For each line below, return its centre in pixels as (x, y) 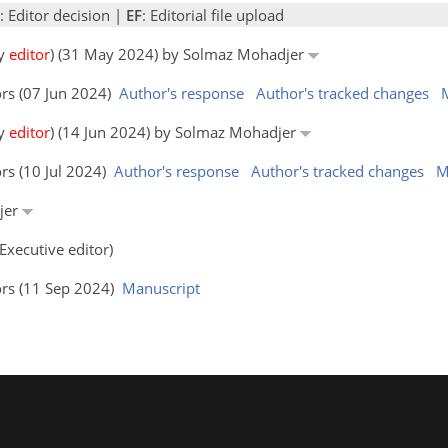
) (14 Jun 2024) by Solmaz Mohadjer (175, 131)
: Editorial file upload (213, 14)
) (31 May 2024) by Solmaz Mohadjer (179, 53)
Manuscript (161, 287)
